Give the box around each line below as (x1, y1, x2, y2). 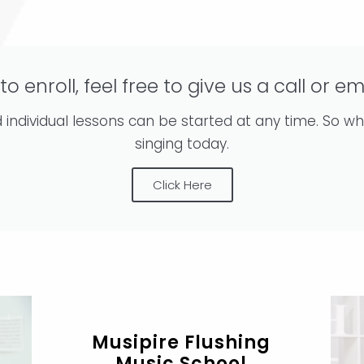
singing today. (135, 133, 229, 154)
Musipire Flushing (92, 329, 271, 355)
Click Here (152, 175, 212, 193)
